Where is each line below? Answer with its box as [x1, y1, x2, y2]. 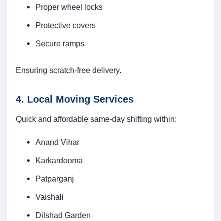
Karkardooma [36, 156, 83, 165]
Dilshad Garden [36, 211, 91, 220]
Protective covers [36, 21, 96, 30]
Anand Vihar [36, 138, 79, 147]
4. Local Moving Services [16, 94, 134, 105]
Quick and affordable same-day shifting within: [16, 114, 177, 124]
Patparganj [36, 174, 74, 184]
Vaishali [36, 192, 64, 202]
